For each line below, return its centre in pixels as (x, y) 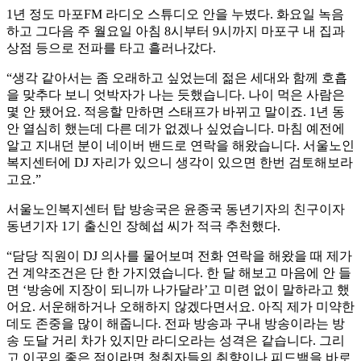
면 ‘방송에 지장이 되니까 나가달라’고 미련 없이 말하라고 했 (178, 290)
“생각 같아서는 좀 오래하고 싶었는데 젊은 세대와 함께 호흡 (177, 78)
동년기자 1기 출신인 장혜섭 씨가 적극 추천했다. (143, 226)
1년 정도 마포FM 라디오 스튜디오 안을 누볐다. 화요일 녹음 (175, 15)
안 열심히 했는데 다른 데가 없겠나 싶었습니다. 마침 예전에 (176, 129)
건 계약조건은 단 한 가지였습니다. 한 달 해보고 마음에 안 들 (179, 273)
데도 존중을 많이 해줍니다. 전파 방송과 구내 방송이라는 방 (176, 324)
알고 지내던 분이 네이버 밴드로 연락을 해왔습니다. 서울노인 (180, 146)
